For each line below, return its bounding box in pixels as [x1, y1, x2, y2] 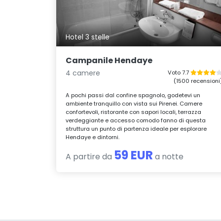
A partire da [66, 150, 114, 162]
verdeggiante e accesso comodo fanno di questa [66, 116, 206, 124]
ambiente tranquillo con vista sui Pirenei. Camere [66, 99, 203, 108]
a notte [153, 150, 184, 162]
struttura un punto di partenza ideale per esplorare [66, 124, 207, 133]
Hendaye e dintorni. [66, 133, 120, 141]
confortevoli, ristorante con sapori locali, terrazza [66, 108, 202, 116]
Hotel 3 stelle [66, 32, 110, 42]
